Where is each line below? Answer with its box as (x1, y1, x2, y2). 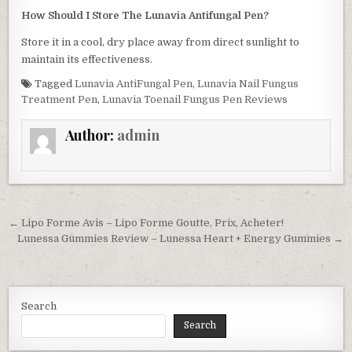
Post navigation (8, 210, 167, 240)
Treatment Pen (21, 93, 98, 106)
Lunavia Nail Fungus (197, 78, 299, 90)
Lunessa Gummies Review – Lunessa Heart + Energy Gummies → (16, 232, 343, 244)
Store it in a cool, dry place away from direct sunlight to (21, 36, 300, 49)
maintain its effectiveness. (21, 53, 153, 66)
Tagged (32, 78, 75, 90)
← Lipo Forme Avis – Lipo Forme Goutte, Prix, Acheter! (9, 216, 284, 229)
